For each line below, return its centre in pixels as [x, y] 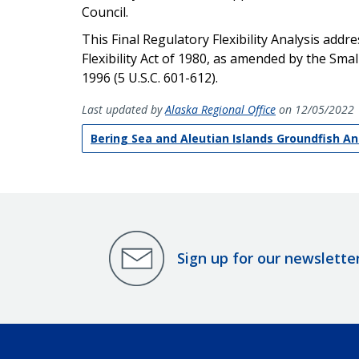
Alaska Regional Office [220, 109]
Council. [105, 12]
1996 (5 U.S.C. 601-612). [150, 77]
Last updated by [123, 109]
